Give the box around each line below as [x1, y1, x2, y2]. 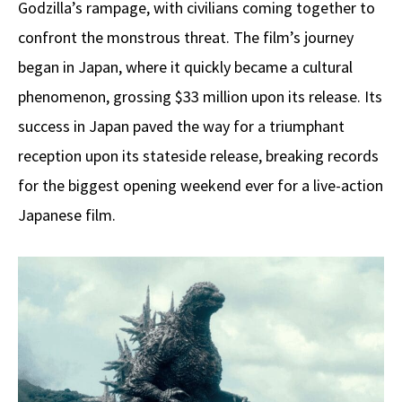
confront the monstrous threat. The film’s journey [18, 26, 354, 48]
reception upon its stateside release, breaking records [18, 144, 379, 166]
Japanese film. [18, 204, 116, 225]
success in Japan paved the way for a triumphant [18, 115, 345, 136]
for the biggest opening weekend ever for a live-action [18, 174, 383, 196]
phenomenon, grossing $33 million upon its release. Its [18, 85, 382, 107]
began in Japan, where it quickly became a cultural [18, 56, 353, 77]
